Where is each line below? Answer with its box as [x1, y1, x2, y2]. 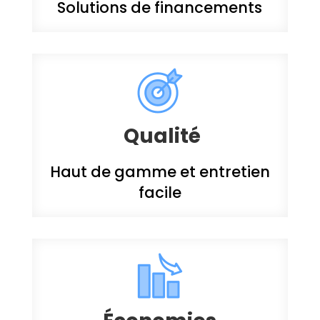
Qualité [123, 121, 201, 150]
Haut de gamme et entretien [49, 161, 270, 182]
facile [138, 181, 181, 203]
